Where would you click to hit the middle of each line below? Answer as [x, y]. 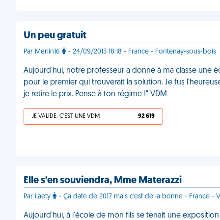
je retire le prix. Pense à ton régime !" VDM [95, 94]
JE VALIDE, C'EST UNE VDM [66, 116]
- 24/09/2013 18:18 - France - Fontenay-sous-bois [141, 52]
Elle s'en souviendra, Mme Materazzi [103, 181]
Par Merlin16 [43, 52]
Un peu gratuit [55, 36]
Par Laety [38, 197]
